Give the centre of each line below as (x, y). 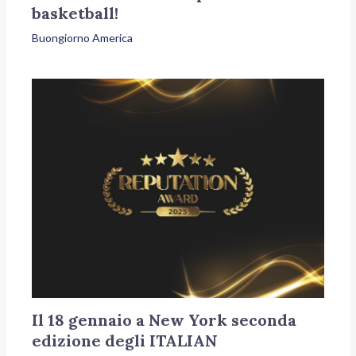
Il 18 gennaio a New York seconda (164, 320)
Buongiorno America (83, 37)
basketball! (75, 13)
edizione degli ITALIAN (125, 341)
